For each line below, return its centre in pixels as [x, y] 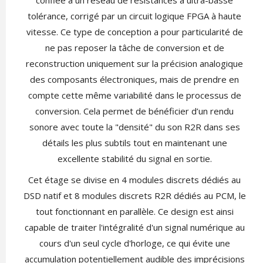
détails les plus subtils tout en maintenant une [134, 143]
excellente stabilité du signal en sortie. [134, 159]
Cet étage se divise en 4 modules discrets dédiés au [134, 180]
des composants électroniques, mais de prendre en [134, 80]
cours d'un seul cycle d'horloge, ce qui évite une [134, 243]
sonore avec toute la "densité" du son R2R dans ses [134, 127]
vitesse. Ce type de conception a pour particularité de [134, 32]
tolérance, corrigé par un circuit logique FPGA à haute [134, 16]
